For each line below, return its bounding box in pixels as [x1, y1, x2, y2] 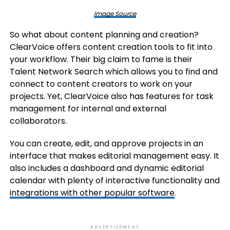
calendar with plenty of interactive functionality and [9, 175, 220, 186]
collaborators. [9, 115, 67, 127]
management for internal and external [9, 103, 166, 114]
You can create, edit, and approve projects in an [9, 138, 203, 149]
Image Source [93, 9, 136, 18]
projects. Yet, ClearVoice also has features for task [9, 90, 214, 102]
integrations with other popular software [9, 187, 175, 199]
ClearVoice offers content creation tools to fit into [9, 41, 213, 53]
